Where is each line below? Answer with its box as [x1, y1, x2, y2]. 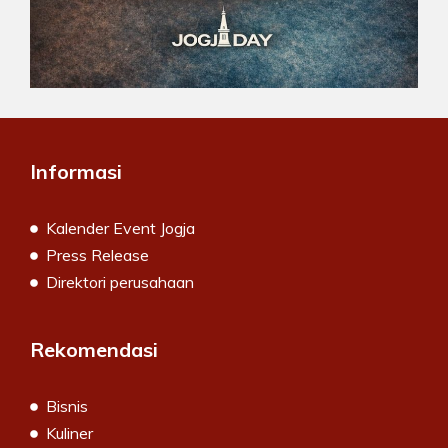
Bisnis [46, 395, 88, 416]
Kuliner [46, 422, 93, 443]
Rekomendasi [30, 336, 158, 362]
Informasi [30, 158, 122, 184]
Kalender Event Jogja [46, 217, 195, 238]
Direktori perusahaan [46, 271, 194, 292]
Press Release [46, 244, 149, 265]
